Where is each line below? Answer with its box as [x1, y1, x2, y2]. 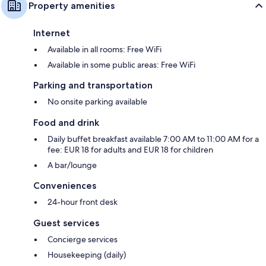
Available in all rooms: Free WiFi [47, 44, 161, 55]
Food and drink [33, 117, 99, 129]
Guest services [33, 217, 99, 229]
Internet [33, 27, 70, 39]
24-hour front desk [47, 197, 118, 208]
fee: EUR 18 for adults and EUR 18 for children [47, 144, 213, 156]
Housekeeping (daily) [47, 249, 126, 261]
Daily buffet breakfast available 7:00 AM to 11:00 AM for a [47, 134, 259, 145]
